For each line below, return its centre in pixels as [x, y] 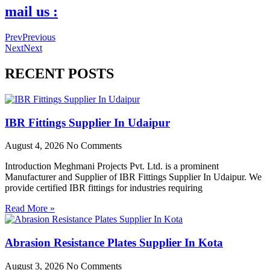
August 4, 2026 [36, 146]
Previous [39, 37]
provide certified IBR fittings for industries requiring [104, 188]
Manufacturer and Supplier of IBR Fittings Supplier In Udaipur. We [133, 177]
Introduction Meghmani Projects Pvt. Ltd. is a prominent [112, 166]
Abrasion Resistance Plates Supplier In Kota [114, 243]
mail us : [31, 12]
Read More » [30, 209]
